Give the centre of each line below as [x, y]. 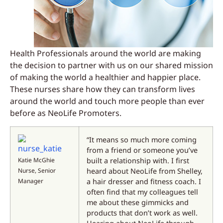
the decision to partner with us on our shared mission [111, 65]
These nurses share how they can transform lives [103, 89]
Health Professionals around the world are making [106, 54]
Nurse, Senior [37, 170]
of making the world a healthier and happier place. [105, 77]
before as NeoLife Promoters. [66, 113]
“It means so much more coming [142, 139]
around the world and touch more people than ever [107, 101]
